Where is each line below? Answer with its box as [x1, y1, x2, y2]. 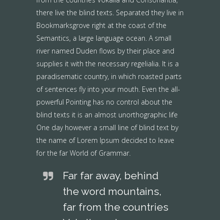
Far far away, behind [63, 169, 159, 182]
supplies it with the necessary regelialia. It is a [36, 59, 179, 68]
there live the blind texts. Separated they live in [36, 8, 184, 17]
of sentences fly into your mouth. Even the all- [36, 84, 180, 94]
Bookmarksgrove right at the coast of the [36, 21, 166, 30]
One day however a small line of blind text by [36, 123, 178, 132]
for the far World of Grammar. [36, 148, 131, 158]
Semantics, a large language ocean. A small [36, 33, 171, 43]
